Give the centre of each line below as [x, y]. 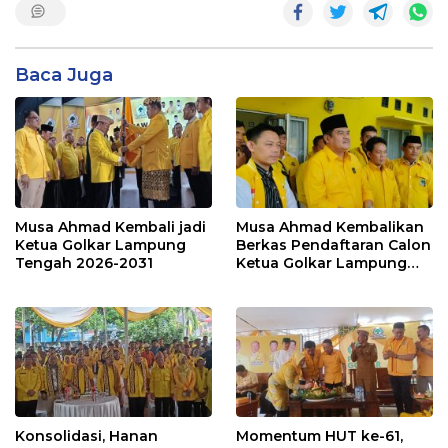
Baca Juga [64, 75]
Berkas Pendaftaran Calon [333, 244]
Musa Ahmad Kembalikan [330, 226]
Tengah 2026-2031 [84, 262]
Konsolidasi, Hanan [86, 435]
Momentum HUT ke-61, [319, 435]
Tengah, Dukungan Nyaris [331, 280]
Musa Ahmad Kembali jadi [110, 226]
